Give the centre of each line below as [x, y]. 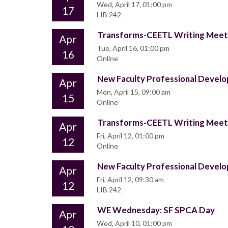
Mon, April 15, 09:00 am [134, 92]
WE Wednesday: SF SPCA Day [156, 210]
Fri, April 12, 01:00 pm [131, 136]
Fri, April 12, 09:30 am [130, 180]
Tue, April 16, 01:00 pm [133, 48]
